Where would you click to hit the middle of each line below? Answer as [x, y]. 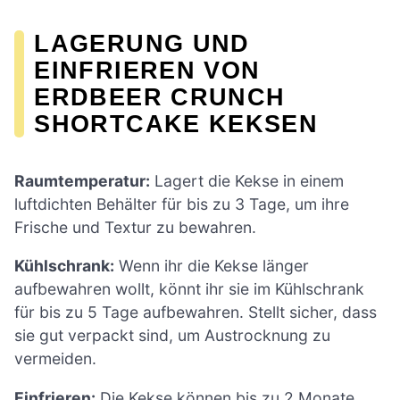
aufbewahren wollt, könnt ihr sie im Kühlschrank [189, 289]
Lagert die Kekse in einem [247, 180]
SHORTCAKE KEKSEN [176, 124]
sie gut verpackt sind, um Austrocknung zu [172, 336]
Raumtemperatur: [82, 180]
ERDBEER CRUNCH [160, 97]
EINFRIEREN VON [147, 71]
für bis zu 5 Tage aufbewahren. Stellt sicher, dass [196, 312]
